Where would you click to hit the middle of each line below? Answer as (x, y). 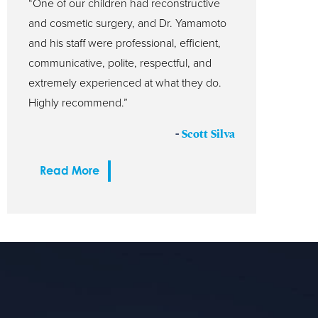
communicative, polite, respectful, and (120, 63)
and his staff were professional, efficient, (125, 43)
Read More (70, 170)
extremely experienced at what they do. (125, 83)
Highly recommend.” (78, 103)
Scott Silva (208, 134)
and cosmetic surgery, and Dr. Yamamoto (127, 23)
